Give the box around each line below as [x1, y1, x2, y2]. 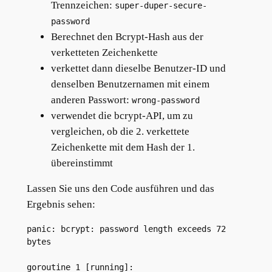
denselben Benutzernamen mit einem [50, 78, 209, 90]
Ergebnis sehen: [26, 199, 95, 211]
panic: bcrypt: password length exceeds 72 [26, 224, 226, 234]
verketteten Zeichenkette [50, 46, 158, 58]
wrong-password [131, 95, 200, 105]
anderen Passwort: [50, 93, 132, 106]
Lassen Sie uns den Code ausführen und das [26, 183, 214, 195]
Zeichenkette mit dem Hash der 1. [50, 141, 195, 153]
